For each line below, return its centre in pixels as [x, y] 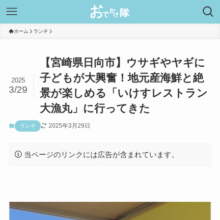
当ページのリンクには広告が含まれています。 [102, 154]
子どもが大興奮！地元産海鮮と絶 [122, 78]
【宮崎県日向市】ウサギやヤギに [123, 63]
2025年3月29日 [69, 126]
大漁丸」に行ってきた [95, 109]
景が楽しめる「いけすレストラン [124, 93]
